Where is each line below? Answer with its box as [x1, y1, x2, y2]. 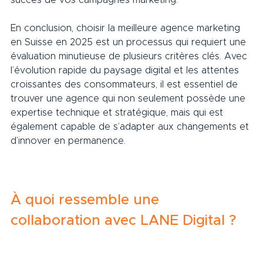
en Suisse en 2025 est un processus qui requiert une [11, 37, 249, 47]
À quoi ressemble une [11, 193, 163, 207]
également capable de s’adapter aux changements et [11, 122, 252, 131]
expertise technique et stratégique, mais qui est [11, 107, 226, 117]
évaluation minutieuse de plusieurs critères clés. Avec [11, 51, 250, 61]
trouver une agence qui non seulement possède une [11, 93, 248, 103]
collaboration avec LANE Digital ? [11, 213, 252, 228]
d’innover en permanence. [11, 136, 140, 146]
